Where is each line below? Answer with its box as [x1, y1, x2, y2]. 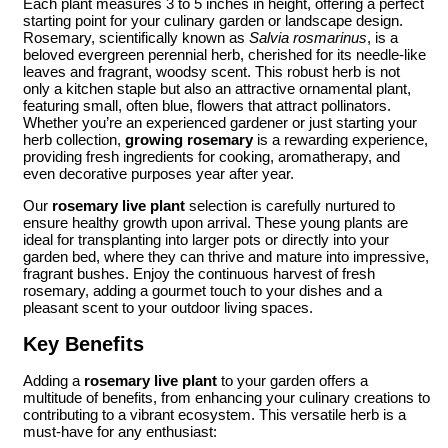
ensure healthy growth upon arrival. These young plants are [23, 214, 408, 232]
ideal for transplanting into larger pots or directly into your [23, 231, 389, 249]
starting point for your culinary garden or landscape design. [23, 12, 403, 30]
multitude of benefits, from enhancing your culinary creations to [23, 389, 430, 407]
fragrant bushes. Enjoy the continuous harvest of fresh [23, 265, 375, 283]
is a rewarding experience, [253, 131, 428, 149]
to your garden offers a [217, 372, 368, 390]
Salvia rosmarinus [249, 29, 367, 47]
